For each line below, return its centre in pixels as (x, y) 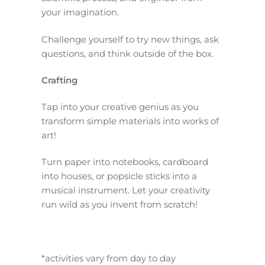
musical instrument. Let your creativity (126, 190)
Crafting (59, 80)
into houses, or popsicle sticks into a (119, 176)
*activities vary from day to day (109, 258)
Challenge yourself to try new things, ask (130, 39)
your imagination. (80, 12)
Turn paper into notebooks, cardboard (125, 162)
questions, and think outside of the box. (127, 53)
